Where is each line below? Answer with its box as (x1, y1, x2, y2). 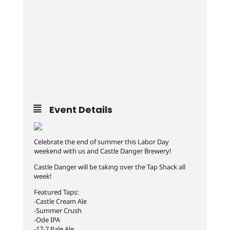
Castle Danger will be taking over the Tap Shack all (33, 162, 185, 171)
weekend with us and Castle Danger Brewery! (33, 146, 171, 156)
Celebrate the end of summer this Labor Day (33, 137, 169, 146)
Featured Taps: (33, 187, 79, 197)
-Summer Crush (33, 206, 82, 215)
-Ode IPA (33, 215, 60, 224)
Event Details (49, 103, 112, 116)
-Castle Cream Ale (33, 197, 87, 206)
